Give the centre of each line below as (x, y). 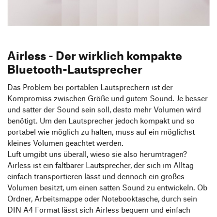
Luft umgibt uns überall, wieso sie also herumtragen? (97, 154)
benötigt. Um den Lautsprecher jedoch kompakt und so (101, 120)
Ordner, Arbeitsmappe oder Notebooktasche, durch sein (102, 198)
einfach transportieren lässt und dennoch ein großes (96, 176)
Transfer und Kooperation (55, 5)
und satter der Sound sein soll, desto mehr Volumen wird (104, 109)
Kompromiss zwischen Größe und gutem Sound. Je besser (108, 98)
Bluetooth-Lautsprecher (75, 69)
